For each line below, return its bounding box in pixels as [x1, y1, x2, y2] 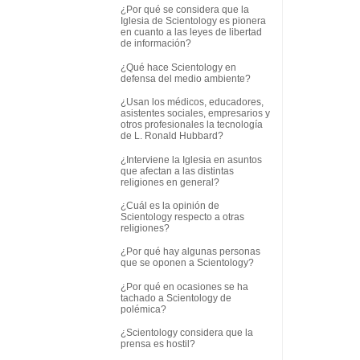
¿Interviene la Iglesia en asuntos [121, 153, 262, 166]
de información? [121, 38, 191, 50]
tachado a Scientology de [121, 292, 231, 304]
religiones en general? [121, 176, 219, 188]
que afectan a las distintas [121, 165, 234, 177]
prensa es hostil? [121, 338, 195, 350]
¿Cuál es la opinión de [121, 199, 219, 211]
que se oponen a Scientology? [121, 257, 254, 269]
